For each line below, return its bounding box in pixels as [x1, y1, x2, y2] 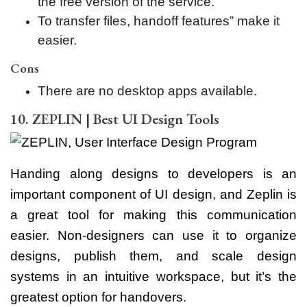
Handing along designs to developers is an [10, 167, 297, 182]
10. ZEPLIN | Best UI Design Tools [10, 110, 219, 129]
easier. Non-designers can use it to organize [10, 228, 297, 243]
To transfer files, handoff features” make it [38, 14, 280, 29]
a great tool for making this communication [10, 208, 297, 223]
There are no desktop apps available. [38, 84, 257, 99]
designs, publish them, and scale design [10, 249, 297, 264]
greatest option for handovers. [10, 290, 186, 305]
